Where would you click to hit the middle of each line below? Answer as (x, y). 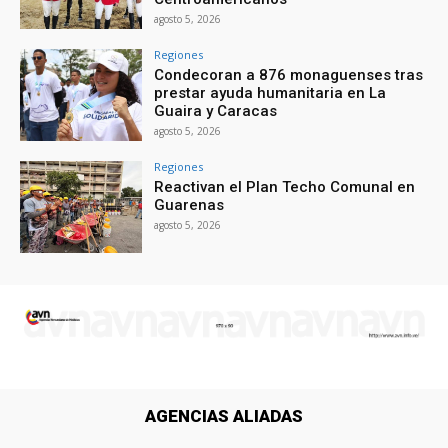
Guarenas (189, 204)
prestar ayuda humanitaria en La (270, 93)
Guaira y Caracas (216, 111)
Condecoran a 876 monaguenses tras (289, 75)
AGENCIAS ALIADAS (224, 415)
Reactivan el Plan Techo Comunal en (285, 186)
